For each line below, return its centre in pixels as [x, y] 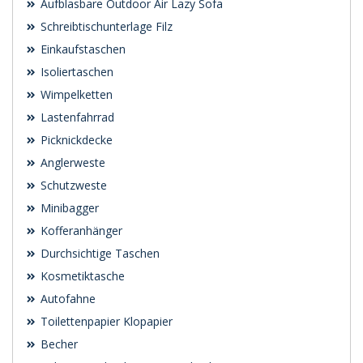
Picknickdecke [75, 140]
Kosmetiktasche [81, 276]
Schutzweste [72, 186]
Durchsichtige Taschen [98, 254]
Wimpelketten [75, 95]
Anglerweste [71, 163]
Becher [58, 344]
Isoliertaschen [75, 72]
